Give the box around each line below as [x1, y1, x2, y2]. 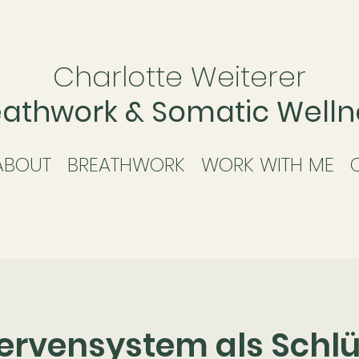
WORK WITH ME [201, 151, 334, 178]
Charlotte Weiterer [52, 57, 306, 96]
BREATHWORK [67, 151, 185, 178]
